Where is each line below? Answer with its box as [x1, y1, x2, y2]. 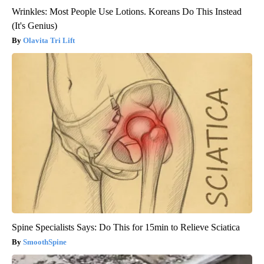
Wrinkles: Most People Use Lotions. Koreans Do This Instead [12, 6, 242, 16]
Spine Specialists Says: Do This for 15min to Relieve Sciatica [12, 222, 240, 232]
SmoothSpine [23, 237, 67, 246]
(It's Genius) [12, 20, 57, 31]
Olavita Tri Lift [23, 35, 75, 45]
